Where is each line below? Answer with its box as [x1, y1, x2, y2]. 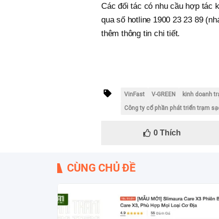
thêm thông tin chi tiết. [101, 29, 180, 39]
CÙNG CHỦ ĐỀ [67, 162, 135, 175]
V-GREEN [152, 91, 175, 98]
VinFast [124, 91, 145, 98]
